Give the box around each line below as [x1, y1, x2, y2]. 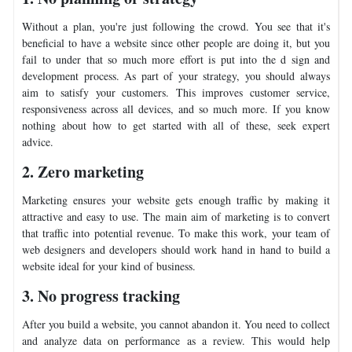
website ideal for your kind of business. [22, 258, 196, 273]
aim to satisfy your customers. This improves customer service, [22, 84, 330, 100]
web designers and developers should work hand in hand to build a [22, 241, 330, 257]
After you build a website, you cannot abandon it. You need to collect [22, 316, 330, 332]
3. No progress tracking [22, 284, 180, 307]
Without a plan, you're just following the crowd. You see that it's [22, 18, 330, 34]
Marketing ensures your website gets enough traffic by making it [22, 192, 330, 207]
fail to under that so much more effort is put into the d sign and [22, 51, 330, 67]
